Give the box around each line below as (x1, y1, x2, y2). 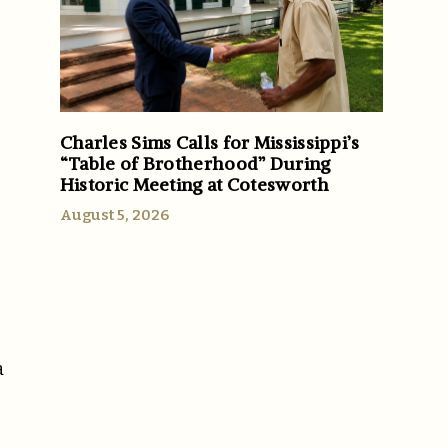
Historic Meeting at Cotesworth (59, 172, 329, 196)
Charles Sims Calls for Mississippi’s (59, 130, 360, 154)
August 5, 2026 (59, 205, 169, 224)
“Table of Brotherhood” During (59, 151, 331, 175)
